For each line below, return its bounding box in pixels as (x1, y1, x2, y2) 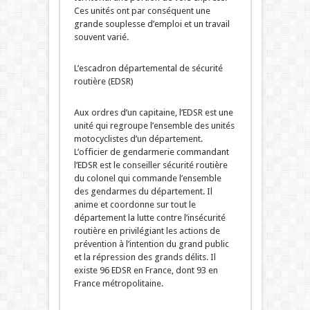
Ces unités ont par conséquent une (73, 6, 210, 17)
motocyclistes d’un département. (73, 134, 203, 145)
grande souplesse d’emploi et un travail (73, 19, 230, 30)
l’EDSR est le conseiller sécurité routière (73, 160, 228, 171)
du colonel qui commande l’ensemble (73, 173, 221, 184)
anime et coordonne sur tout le (73, 199, 196, 210)
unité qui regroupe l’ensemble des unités (73, 120, 235, 131)
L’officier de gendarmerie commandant (73, 147, 229, 158)
